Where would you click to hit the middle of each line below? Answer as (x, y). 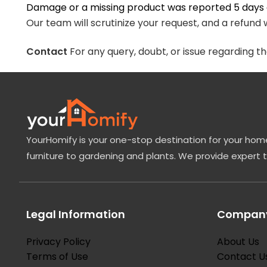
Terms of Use (57, 257)
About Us (238, 242)
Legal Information (76, 214)
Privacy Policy (58, 242)
